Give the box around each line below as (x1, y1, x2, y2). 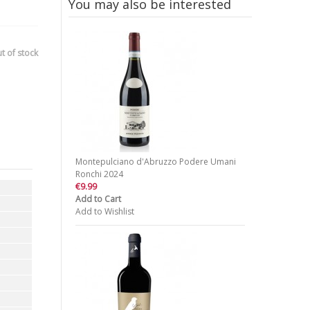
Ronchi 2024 (75, 168, 123, 180)
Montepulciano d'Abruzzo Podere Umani (75, 156, 236, 167)
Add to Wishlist (75, 206, 134, 217)
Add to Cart (75, 193, 121, 205)
